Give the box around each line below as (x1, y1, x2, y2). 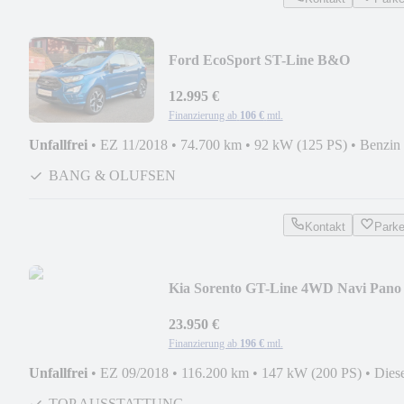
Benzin (360, 136, 400, 152)
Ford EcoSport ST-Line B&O (168, 51, 350, 68)
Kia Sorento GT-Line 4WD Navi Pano (168, 280, 401, 296)
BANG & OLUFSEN (49, 167, 176, 183)
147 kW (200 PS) (262, 364, 362, 381)
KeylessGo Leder (168, 298, 272, 314)
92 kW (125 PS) (254, 136, 347, 152)
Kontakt (304, 219, 345, 234)
